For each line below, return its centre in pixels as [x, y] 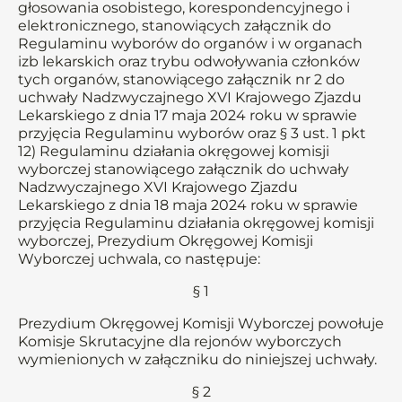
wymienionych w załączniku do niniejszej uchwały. [197, 359]
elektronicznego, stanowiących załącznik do [175, 26]
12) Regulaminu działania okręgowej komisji [174, 151]
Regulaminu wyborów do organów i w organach [190, 44]
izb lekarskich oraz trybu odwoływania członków [189, 61]
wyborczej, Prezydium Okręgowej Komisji [166, 241]
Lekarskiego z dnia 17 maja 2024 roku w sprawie [188, 115]
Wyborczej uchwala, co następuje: [139, 259]
